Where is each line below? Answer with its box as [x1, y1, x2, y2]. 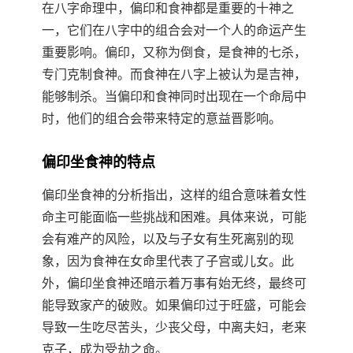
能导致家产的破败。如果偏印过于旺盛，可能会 [42, 299, 307, 313]
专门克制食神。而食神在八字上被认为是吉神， [42, 68, 307, 82]
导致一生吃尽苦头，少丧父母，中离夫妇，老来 [42, 321, 307, 335]
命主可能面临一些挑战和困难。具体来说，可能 [42, 210, 307, 225]
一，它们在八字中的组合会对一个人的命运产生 [42, 24, 307, 38]
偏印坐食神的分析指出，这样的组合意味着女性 [42, 188, 307, 203]
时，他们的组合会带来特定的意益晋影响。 [42, 112, 281, 126]
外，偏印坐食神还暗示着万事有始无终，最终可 [42, 277, 307, 291]
